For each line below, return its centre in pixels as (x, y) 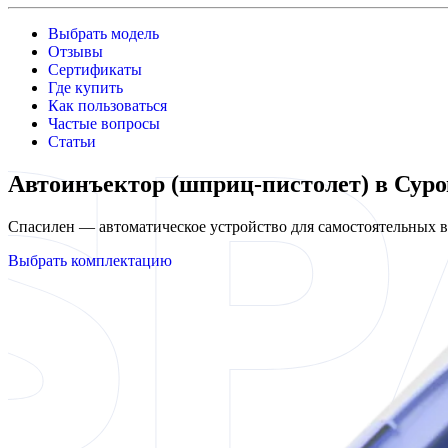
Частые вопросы (104, 123)
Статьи (72, 141)
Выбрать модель (103, 33)
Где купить (85, 87)
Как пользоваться (107, 105)
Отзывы (75, 51)
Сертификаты (95, 69)
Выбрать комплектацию (90, 260)
